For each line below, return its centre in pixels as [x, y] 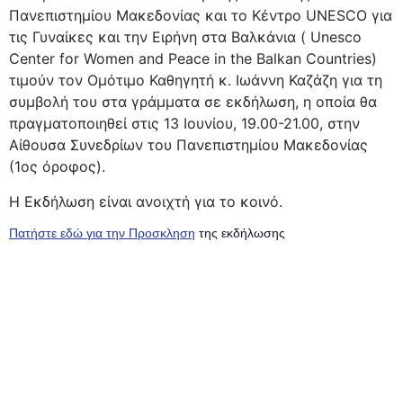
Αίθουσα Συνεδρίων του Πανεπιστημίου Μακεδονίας [188, 145]
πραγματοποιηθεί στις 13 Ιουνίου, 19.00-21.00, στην [184, 124]
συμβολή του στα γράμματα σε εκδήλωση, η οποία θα [193, 102]
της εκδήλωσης [240, 233]
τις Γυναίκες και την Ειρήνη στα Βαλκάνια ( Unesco [185, 37]
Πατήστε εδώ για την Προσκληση [102, 233]
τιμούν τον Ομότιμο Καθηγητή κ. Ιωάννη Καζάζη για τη [196, 81]
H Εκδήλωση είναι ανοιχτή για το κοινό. [146, 201]
